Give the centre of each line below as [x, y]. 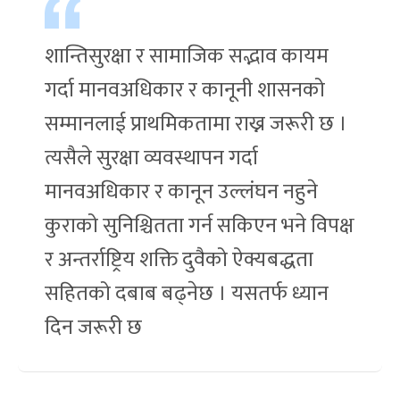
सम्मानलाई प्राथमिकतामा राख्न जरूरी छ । [196, 125]
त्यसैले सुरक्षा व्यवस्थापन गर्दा [151, 158]
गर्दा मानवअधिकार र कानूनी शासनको [185, 91]
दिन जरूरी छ [93, 328]
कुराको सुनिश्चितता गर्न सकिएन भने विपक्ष [200, 226]
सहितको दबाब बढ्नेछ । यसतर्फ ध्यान [187, 294]
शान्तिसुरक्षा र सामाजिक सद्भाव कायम [187, 57]
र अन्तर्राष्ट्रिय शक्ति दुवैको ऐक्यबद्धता [179, 260]
